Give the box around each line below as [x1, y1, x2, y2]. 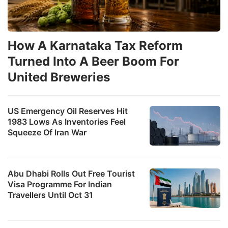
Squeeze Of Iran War [8, 127, 87, 137]
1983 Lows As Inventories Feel [8, 116, 126, 127]
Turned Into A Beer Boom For [8, 53, 179, 69]
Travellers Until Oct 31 [8, 189, 93, 200]
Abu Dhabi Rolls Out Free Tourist [8, 168, 135, 179]
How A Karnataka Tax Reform [8, 38, 183, 53]
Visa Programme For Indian [8, 179, 112, 189]
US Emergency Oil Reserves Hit [8, 105, 128, 116]
